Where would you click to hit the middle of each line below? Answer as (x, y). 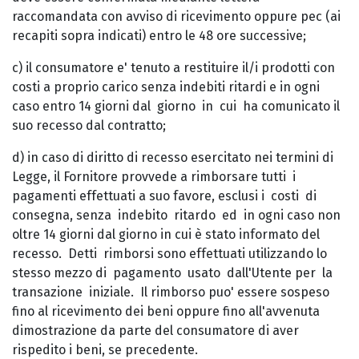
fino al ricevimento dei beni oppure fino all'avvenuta (166, 311)
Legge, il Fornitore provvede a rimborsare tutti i (154, 177)
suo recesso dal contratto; (89, 125)
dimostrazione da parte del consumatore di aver (155, 331)
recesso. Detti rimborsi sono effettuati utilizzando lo (169, 254)
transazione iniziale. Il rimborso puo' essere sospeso (171, 292)
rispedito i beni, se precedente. (105, 350)
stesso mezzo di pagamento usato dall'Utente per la (174, 273)
